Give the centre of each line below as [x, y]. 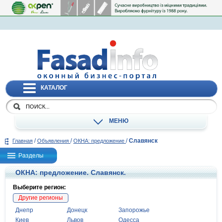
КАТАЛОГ [54, 88]
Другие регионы [41, 198]
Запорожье [134, 210]
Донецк [77, 210]
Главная [23, 141]
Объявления [54, 141]
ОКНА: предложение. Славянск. [71, 173]
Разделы [31, 156]
